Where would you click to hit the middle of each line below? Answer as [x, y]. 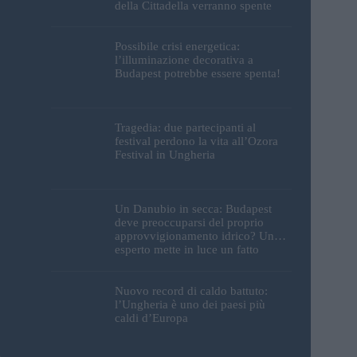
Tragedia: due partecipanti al [185, 128]
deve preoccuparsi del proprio [189, 223]
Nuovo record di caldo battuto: [191, 290]
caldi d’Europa [151, 318]
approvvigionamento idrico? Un [194, 236]
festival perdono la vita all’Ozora [196, 141]
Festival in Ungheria [165, 155]
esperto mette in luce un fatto [187, 250]
